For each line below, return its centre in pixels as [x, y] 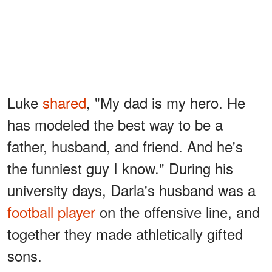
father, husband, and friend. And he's [125, 146]
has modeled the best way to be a [115, 124]
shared [64, 102]
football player [51, 211]
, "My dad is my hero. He [166, 102]
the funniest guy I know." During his [120, 168]
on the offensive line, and [178, 211]
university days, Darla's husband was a [131, 189]
